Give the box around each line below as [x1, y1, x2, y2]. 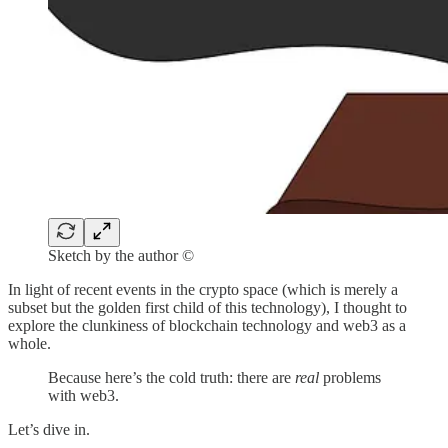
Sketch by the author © [48, 246, 194, 264]
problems [319, 368, 381, 386]
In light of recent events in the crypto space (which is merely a [8, 280, 398, 298]
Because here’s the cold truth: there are [48, 368, 295, 386]
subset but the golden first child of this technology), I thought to [8, 298, 407, 316]
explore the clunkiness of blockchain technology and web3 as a [8, 316, 406, 334]
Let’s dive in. [8, 420, 90, 438]
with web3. [48, 386, 119, 404]
